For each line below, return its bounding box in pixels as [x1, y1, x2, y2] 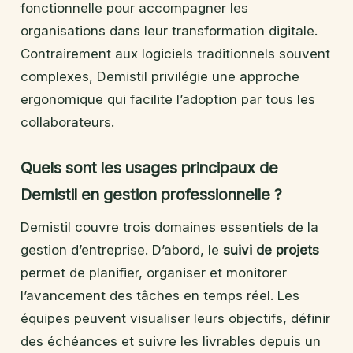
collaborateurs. [20, 114, 114, 131]
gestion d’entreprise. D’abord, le [20, 242, 223, 258]
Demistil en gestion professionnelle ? [20, 185, 282, 205]
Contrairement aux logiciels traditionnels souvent [20, 46, 330, 62]
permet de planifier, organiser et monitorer [20, 265, 287, 281]
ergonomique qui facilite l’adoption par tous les [20, 91, 315, 108]
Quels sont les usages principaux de [20, 158, 278, 178]
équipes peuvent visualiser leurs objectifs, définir [20, 310, 330, 327]
